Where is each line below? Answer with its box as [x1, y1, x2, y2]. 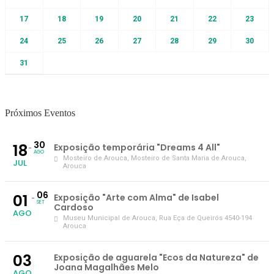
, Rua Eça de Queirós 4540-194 [155, 213, 252, 222]
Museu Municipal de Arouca [63, 213, 155, 222]
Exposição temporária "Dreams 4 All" [54, 141, 220, 154]
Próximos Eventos [5, 107, 75, 118]
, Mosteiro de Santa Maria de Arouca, [127, 154, 246, 162]
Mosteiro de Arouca [63, 154, 127, 162]
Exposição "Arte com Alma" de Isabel [54, 191, 219, 204]
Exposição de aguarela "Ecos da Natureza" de [54, 251, 259, 264]
